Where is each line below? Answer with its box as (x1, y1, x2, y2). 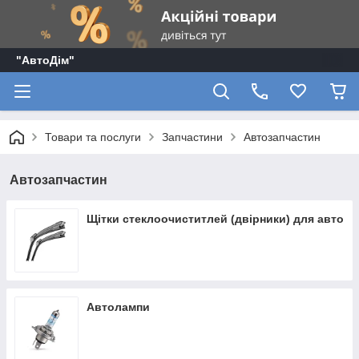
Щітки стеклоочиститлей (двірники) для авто (87, 212, 344, 225)
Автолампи (87, 301, 150, 313)
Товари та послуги (45, 131, 141, 143)
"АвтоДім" (16, 54, 75, 67)
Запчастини (162, 131, 223, 143)
